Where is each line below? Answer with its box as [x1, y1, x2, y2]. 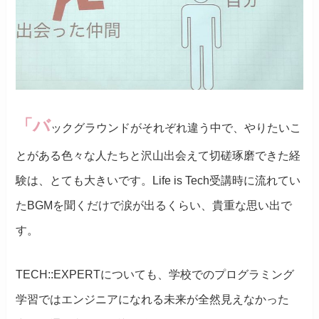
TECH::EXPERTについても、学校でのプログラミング [16, 268, 295, 281]
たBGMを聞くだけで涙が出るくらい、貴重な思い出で [16, 199, 293, 212]
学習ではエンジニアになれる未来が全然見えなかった [16, 293, 290, 305]
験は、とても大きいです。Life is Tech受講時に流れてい [16, 174, 301, 187]
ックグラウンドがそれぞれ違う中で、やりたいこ [51, 122, 302, 135]
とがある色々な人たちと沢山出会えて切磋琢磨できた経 [16, 150, 301, 162]
